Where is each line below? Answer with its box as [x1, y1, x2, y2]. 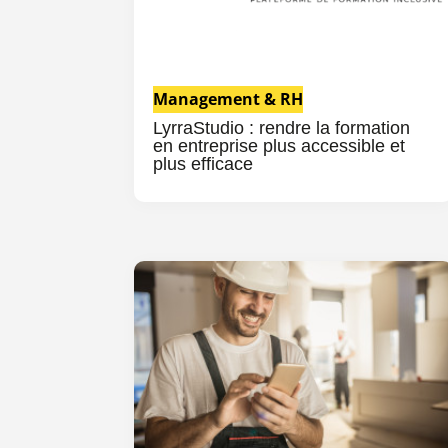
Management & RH [153, 87, 304, 110]
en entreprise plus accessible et [153, 135, 406, 156]
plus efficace [153, 153, 254, 174]
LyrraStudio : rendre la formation [153, 117, 411, 138]
